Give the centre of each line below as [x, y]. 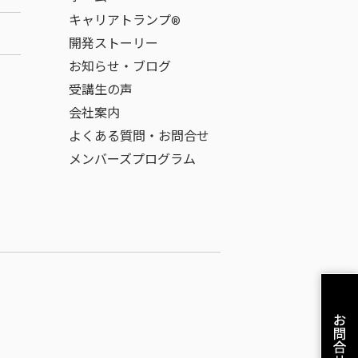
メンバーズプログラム [132, 159]
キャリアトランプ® [125, 20]
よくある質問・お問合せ [139, 136]
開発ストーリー [113, 44]
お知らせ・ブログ [120, 67]
